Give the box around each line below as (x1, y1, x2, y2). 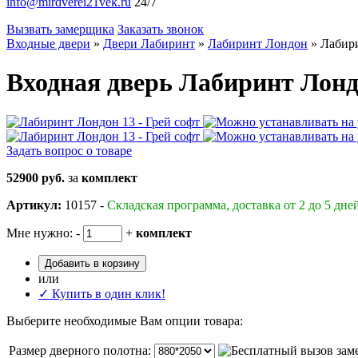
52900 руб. (6, 170, 65, 185)
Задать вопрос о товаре (6, 143, 132, 157)
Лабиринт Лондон (208, 37, 308, 50)
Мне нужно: (6, 225, 73, 240)
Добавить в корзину (45, 257, 140, 269)
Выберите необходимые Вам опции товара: (6, 313, 243, 328)
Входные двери (6, 37, 90, 50)
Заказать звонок (117, 22, 204, 36)
